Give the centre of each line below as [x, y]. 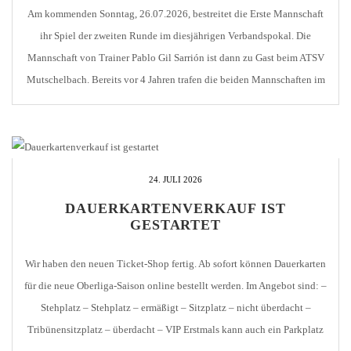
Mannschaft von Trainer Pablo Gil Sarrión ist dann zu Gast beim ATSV [175, 57]
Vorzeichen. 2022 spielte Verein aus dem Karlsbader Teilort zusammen [175, 123]
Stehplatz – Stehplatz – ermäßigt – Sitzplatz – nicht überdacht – [175, 308]
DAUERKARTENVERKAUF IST [175, 209]
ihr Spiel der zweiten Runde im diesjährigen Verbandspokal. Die [175, 35]
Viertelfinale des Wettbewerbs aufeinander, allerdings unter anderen [175, 101]
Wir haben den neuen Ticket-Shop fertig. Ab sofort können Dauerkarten [175, 264]
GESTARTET [175, 225]
